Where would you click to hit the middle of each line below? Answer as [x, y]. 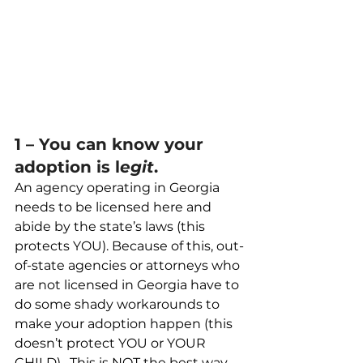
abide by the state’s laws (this [111, 227]
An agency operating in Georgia [119, 188]
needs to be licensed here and [115, 207]
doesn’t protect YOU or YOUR [112, 344]
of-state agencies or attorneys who [129, 266]
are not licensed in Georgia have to [128, 285]
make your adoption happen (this [125, 324]
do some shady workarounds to [119, 305]
